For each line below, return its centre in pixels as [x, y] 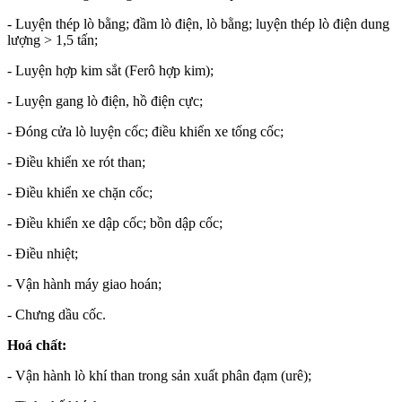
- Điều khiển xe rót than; [76, 162]
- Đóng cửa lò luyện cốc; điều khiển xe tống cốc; [145, 131]
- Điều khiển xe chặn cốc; [80, 192]
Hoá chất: [37, 345]
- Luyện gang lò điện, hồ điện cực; [105, 100]
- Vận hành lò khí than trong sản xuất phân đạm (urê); [159, 375]
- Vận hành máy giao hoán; [84, 284]
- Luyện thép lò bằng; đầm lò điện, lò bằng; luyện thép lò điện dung [198, 23]
